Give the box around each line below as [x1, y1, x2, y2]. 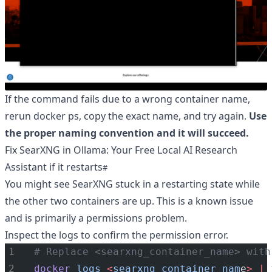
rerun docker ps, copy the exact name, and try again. [5, 109, 249, 123]
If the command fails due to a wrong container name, [5, 92, 250, 106]
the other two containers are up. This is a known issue [5, 194, 253, 208]
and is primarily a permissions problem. [5, 211, 187, 225]
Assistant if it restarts [5, 160, 103, 174]
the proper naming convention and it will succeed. [5, 126, 249, 140]
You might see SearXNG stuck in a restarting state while [5, 177, 260, 191]
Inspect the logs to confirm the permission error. [5, 228, 228, 242]
